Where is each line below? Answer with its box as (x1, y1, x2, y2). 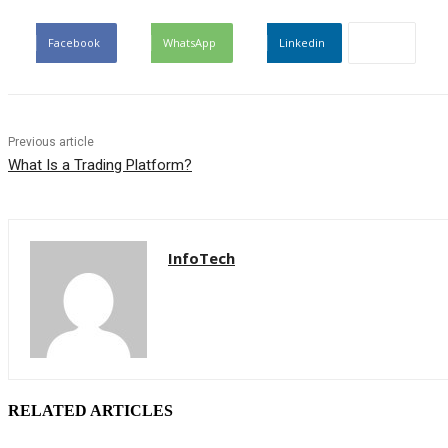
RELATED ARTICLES (8, 401, 173, 419)
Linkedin (279, 35, 325, 51)
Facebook (48, 35, 100, 51)
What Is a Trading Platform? (8, 156, 192, 175)
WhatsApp (163, 35, 216, 51)
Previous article (8, 135, 94, 150)
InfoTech (168, 248, 235, 269)
